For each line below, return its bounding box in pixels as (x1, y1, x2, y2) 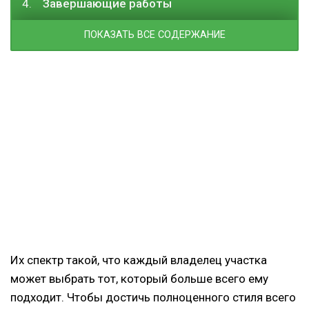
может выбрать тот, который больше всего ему (10, 272, 268, 286)
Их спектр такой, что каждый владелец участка (10, 253, 267, 268)
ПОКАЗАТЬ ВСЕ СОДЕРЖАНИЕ (83, 29, 226, 41)
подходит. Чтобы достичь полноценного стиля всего (10, 290, 296, 305)
